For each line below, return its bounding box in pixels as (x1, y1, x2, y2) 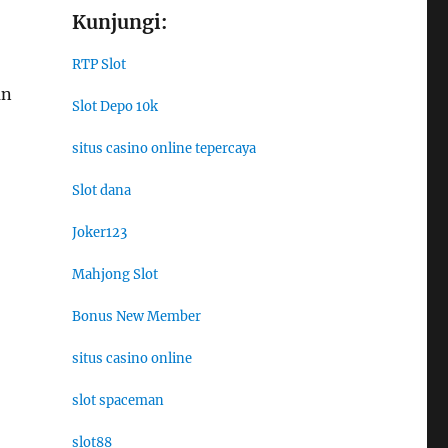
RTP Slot (71, 56, 126, 74)
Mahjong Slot (71, 266, 158, 284)
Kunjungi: (71, 10, 167, 35)
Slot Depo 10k (71, 98, 158, 116)
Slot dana (71, 182, 131, 200)
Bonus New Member (71, 308, 201, 326)
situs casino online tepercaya (71, 140, 256, 158)
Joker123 (71, 224, 127, 242)
